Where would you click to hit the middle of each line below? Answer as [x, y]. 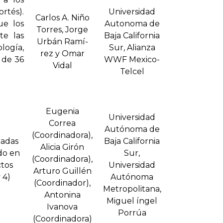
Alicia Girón [62, 147]
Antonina [62, 195]
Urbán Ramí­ [62, 42]
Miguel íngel [132, 201]
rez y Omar [62, 54]
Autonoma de [132, 24]
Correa [62, 123]
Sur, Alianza [132, 48]
